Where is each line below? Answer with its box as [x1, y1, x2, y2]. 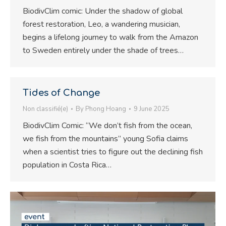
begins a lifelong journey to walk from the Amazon [23, 31, 198, 43]
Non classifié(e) [23, 104, 68, 114]
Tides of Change [23, 87, 100, 98]
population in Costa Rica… [23, 159, 111, 171]
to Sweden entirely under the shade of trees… [23, 44, 184, 56]
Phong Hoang [85, 104, 126, 114]
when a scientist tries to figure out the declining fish [23, 146, 203, 157]
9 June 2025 [134, 104, 169, 114]
